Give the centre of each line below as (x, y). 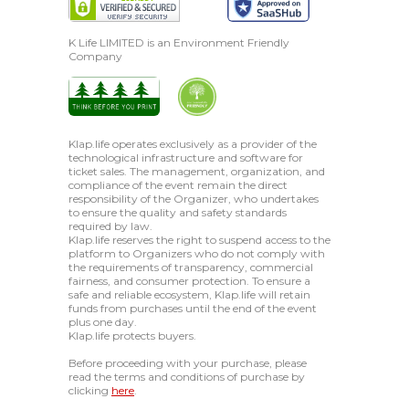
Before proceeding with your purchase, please (188, 363)
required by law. (110, 226)
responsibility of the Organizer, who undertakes (194, 199)
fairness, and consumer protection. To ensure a (189, 281)
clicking (90, 391)
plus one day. (103, 322)
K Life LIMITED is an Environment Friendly (179, 43)
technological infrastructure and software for (186, 158)
